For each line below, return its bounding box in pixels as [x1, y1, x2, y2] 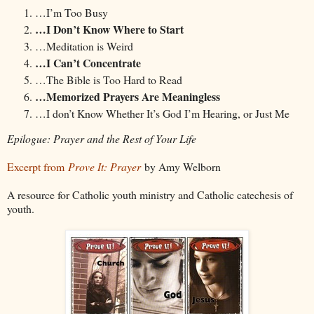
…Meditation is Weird [35, 38, 133, 53]
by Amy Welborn [141, 158, 221, 174]
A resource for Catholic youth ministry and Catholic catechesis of [7, 186, 293, 202]
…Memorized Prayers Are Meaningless [35, 88, 220, 104]
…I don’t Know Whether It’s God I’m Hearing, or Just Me [35, 105, 289, 121]
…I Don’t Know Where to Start [35, 20, 184, 37]
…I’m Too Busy [35, 4, 108, 20]
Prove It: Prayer [68, 158, 141, 174]
